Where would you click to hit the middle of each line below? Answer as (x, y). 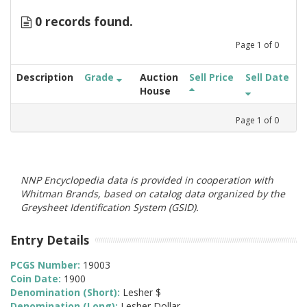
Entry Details (50, 240)
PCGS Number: (47, 265)
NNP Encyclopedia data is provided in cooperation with (147, 180)
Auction (159, 77)
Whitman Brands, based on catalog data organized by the (153, 193)
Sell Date (267, 77)
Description (45, 77)
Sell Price (211, 77)
